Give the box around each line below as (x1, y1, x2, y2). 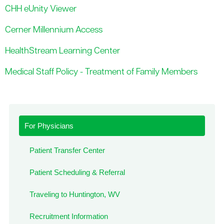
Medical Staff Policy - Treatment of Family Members (5, 67, 197, 76)
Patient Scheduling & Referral (29, 167, 125, 176)
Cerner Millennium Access (5, 25, 102, 34)
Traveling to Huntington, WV (29, 190, 120, 199)
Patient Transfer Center (29, 145, 105, 154)
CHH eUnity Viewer (5, 4, 76, 13)
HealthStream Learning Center (5, 46, 120, 55)
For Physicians (24, 121, 74, 130)
